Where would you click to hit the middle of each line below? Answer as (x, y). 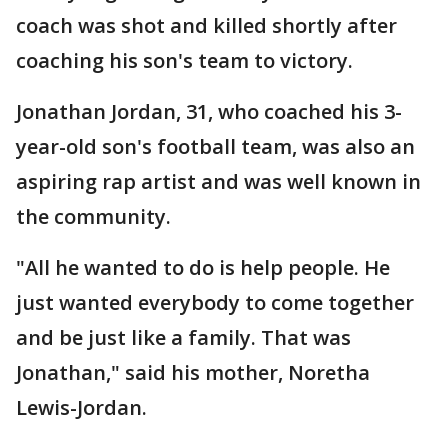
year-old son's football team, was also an (215, 146)
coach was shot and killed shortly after (206, 25)
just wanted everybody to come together (215, 302)
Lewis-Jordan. (81, 407)
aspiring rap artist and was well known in (218, 181)
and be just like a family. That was (183, 337)
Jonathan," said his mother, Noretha (193, 372)
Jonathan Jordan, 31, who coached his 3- (209, 111)
